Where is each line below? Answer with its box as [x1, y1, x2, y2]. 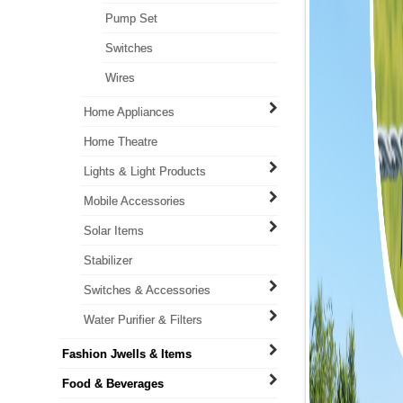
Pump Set [104, 12, 157, 25]
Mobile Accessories [83, 194, 185, 208]
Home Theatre [83, 135, 157, 148]
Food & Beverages [61, 377, 164, 390]
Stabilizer [83, 254, 132, 267]
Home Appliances [83, 105, 175, 119]
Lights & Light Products [83, 165, 206, 178]
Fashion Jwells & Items [61, 347, 192, 361]
